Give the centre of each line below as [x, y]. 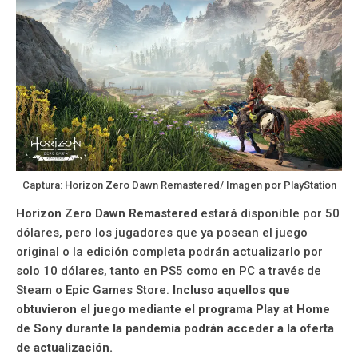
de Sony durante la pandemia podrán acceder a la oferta [175, 328]
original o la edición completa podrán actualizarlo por [169, 251]
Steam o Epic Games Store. [94, 290]
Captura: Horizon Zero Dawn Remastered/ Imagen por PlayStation [179, 185]
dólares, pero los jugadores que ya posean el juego [162, 232]
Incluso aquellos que [231, 290]
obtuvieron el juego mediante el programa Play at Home [173, 309]
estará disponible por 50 [268, 213]
